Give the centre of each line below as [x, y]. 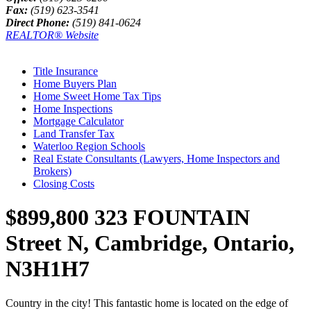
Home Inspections [73, 108]
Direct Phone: [37, 22]
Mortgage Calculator [78, 121]
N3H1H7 [48, 269]
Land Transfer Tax [74, 133]
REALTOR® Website [52, 35]
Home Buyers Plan [75, 83]
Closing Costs [64, 183]
